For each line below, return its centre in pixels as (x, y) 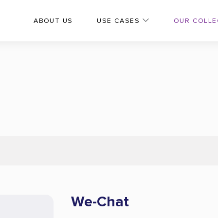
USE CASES (118, 21)
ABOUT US (53, 21)
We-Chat (100, 202)
